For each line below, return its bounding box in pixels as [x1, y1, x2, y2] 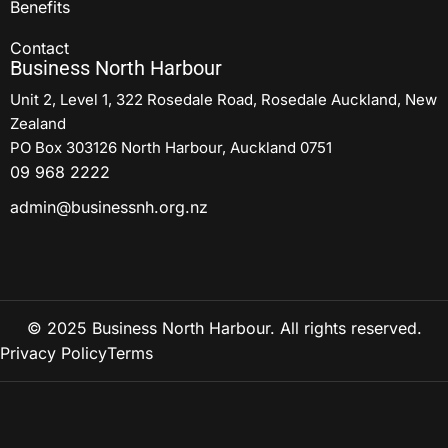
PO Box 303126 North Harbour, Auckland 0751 [10, 138, 332, 158]
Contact [10, 38, 69, 59]
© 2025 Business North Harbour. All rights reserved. [26, 318, 422, 339]
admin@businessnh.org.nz [10, 197, 208, 218]
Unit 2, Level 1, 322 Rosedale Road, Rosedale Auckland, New [10, 90, 437, 110]
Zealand [10, 114, 66, 134]
